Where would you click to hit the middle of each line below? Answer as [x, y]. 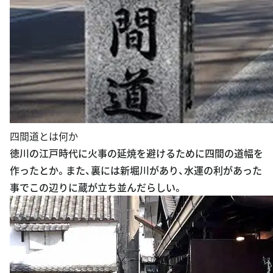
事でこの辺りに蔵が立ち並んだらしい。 [96, 167]
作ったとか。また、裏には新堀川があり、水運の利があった [136, 150]
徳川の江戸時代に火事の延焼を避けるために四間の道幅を [136, 133]
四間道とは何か [44, 116]
